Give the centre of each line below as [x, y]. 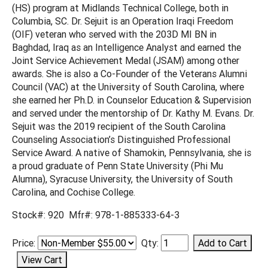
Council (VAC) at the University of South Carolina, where [128, 86]
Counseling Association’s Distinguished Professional [121, 139]
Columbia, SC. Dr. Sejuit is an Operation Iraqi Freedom [123, 21]
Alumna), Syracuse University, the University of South [122, 179]
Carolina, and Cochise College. [74, 192]
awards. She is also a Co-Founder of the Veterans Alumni [130, 73]
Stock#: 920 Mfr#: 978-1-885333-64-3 [96, 214]
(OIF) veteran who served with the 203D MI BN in [114, 34]
